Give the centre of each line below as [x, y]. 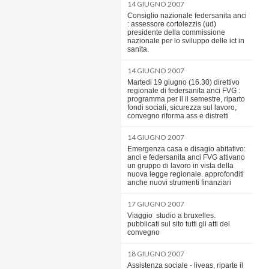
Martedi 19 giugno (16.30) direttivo [183, 82]
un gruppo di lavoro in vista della [180, 166]
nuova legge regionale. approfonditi [186, 174]
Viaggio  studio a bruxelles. [171, 216]
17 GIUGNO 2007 [156, 204]
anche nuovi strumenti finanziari [179, 183]
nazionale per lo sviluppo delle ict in [186, 41]
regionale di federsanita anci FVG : [184, 91]
